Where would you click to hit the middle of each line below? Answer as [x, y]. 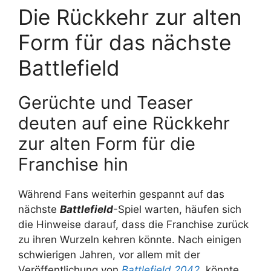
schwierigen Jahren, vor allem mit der [109, 254]
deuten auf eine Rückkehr [124, 123]
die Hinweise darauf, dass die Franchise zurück [133, 224]
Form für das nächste [125, 42]
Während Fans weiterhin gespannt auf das [121, 194]
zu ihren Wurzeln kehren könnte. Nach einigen [130, 239]
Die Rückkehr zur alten [130, 17]
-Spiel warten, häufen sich [177, 209]
